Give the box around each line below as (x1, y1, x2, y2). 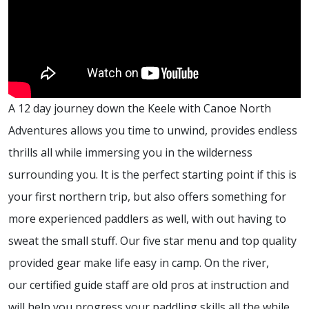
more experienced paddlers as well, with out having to (8, 211, 286, 227)
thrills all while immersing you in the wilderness (8, 145, 252, 161)
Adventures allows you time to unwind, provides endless (8, 123, 297, 139)
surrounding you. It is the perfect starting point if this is (8, 167, 297, 183)
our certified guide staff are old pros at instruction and (8, 277, 289, 293)
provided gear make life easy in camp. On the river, (8, 255, 269, 271)
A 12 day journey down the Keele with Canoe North (8, 101, 271, 117)
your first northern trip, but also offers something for (8, 189, 286, 205)
